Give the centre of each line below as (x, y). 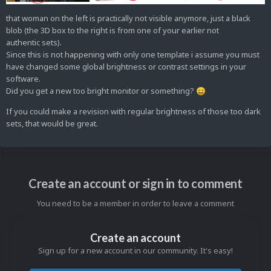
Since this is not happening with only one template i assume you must (133, 54)
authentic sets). (36, 42)
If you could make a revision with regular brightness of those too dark (133, 111)
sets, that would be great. (52, 123)
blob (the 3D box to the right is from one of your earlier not (113, 30)
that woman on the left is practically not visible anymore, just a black (128, 18)
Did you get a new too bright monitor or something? (101, 90)
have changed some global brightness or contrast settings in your (126, 66)
